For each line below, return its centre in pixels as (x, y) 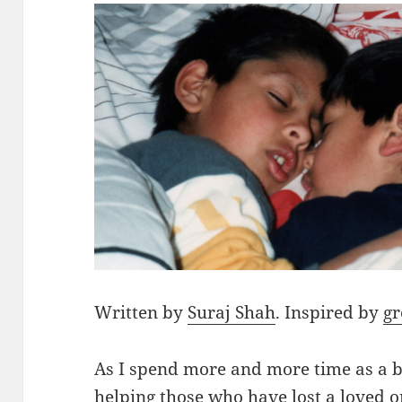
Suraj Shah (232, 312)
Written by (141, 312)
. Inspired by (330, 312)
